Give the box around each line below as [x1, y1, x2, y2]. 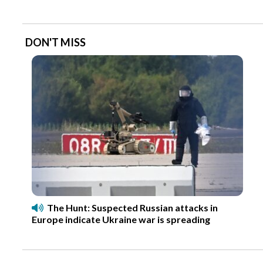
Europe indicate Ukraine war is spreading [31, 213, 210, 225]
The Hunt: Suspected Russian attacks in [46, 201, 218, 213]
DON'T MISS [25, 35, 86, 49]
